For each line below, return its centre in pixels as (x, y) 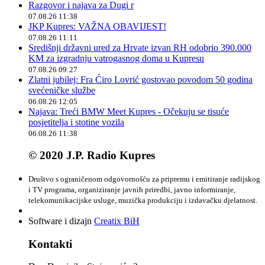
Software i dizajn (61, 221)
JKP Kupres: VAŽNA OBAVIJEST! (97, 26)
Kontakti (50, 244)
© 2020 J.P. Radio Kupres (92, 156)
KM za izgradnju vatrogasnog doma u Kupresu (116, 58)
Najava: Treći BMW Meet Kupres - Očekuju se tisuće (129, 111)
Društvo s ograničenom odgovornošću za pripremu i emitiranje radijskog (144, 179)
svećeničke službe (62, 90)
